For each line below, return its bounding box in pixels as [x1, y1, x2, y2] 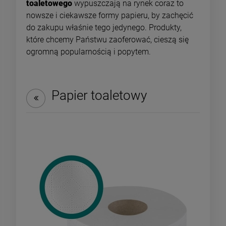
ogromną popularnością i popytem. [26, 47, 151, 57]
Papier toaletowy [51, 88, 147, 103]
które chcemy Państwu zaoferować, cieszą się [26, 35, 189, 45]
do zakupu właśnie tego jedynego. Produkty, [26, 23, 182, 33]
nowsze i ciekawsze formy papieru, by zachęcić [26, 11, 193, 21]
